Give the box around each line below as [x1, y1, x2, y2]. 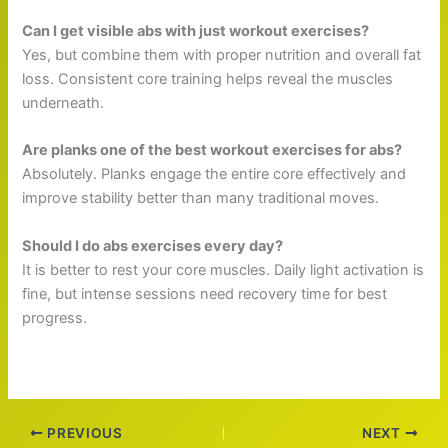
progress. [22, 308, 88, 327]
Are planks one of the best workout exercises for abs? [22, 141, 403, 160]
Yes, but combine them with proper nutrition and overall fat [22, 46, 422, 65]
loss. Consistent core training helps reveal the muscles [22, 70, 394, 89]
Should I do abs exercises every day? [22, 236, 284, 255]
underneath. [22, 94, 105, 113]
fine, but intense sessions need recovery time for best [22, 284, 388, 303]
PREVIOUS [43, 424, 123, 441]
